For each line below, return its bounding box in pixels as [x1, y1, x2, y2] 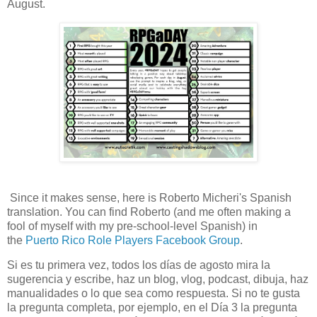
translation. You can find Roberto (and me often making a [7, 205, 291, 218]
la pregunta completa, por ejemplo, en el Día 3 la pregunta [7, 301, 297, 314]
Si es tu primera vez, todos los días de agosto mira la [7, 259, 270, 272]
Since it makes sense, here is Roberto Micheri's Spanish [7, 191, 292, 204]
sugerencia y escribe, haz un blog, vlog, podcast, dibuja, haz [7, 273, 309, 286]
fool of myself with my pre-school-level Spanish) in [7, 219, 258, 232]
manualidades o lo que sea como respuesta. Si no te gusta [7, 287, 300, 300]
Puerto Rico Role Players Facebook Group [25, 234, 240, 246]
